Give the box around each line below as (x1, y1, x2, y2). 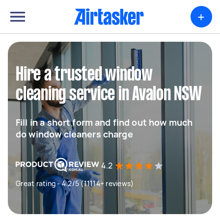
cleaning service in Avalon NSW (16, 86, 202, 104)
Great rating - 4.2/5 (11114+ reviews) (16, 179, 134, 188)
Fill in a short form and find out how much (16, 116, 193, 128)
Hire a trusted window (16, 66, 153, 84)
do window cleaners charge (16, 128, 133, 140)
